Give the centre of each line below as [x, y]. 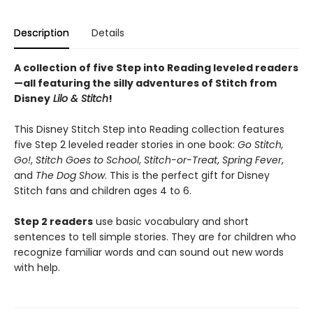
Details [108, 32]
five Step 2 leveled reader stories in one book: [126, 144]
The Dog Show [70, 175]
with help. [37, 267]
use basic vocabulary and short [171, 221]
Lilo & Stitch [79, 98]
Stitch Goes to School [87, 160]
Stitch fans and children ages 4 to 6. [103, 190]
